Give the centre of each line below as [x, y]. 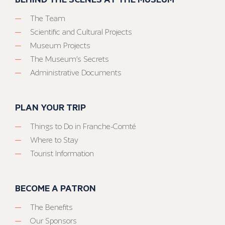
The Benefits [51, 207]
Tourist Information [62, 154]
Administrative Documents [76, 73]
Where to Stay [54, 140]
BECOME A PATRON [55, 188]
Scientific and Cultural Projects [81, 32]
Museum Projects [60, 46]
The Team [48, 19]
